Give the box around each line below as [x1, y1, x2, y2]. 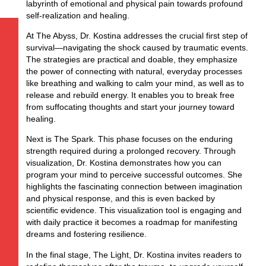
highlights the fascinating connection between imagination [26, 182, 242, 192]
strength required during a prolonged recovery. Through [26, 146, 236, 156]
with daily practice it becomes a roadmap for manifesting [26, 217, 237, 227]
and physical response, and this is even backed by [26, 194, 215, 204]
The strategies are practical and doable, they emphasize [26, 54, 237, 64]
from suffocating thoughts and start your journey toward [26, 102, 235, 112]
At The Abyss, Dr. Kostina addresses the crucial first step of [26, 30, 248, 40]
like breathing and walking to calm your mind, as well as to [26, 78, 244, 88]
